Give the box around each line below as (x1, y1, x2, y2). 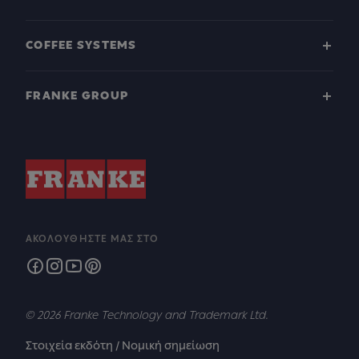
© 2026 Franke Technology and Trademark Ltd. (26, 309, 268, 322)
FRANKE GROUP (26, 89, 129, 103)
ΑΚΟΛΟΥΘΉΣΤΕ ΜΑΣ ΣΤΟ (26, 233, 159, 244)
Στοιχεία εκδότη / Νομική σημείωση (26, 339, 220, 353)
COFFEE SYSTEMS (26, 38, 137, 52)
